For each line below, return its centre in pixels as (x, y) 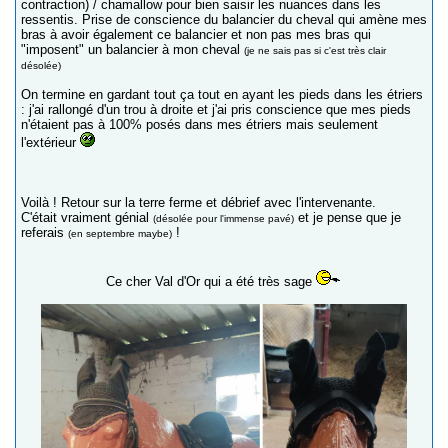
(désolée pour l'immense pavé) (223, 218)
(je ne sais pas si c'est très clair (315, 50)
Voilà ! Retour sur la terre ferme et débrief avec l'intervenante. (198, 202)
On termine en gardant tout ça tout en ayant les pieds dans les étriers (222, 94)
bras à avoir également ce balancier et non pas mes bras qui (196, 34)
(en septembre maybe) (120, 233)
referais (44, 232)
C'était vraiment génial (87, 217)
